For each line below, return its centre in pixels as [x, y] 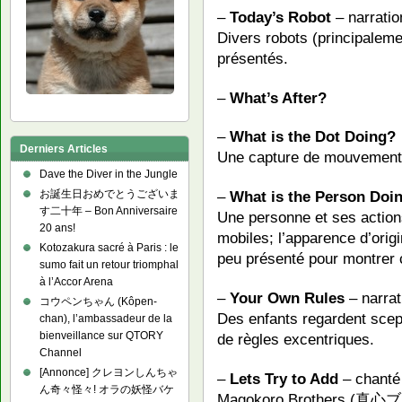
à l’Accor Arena [76, 282]
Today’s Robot [280, 17]
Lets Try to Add [284, 379]
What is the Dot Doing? [313, 137]
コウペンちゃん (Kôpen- [98, 301]
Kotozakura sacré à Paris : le [109, 248]
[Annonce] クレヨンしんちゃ [109, 372]
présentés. [253, 58]
